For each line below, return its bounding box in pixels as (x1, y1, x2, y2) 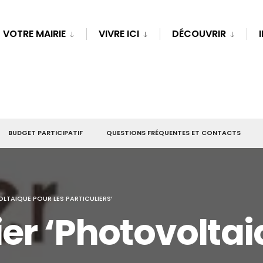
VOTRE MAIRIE (3, 27, 66, 41)
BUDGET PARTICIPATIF (8, 128, 83, 137)
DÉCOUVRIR (172, 27, 226, 41)
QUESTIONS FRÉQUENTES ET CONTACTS (106, 128, 241, 137)
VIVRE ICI (99, 27, 139, 41)
